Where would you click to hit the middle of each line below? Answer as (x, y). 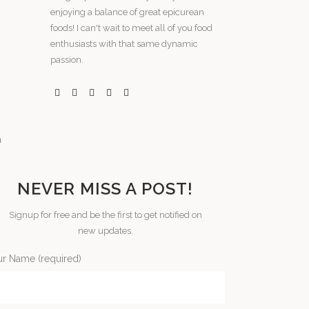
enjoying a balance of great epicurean (128, 12)
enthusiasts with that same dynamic (124, 44)
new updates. (105, 231)
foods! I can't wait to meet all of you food (132, 28)
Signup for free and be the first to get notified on (105, 215)
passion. (67, 60)
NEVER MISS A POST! (106, 189)
